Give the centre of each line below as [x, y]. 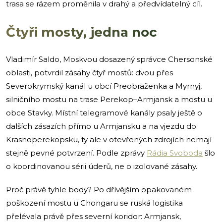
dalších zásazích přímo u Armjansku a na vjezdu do [101, 126]
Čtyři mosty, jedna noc [82, 32]
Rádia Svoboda [175, 153]
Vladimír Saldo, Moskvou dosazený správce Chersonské [109, 59]
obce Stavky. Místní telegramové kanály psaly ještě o [104, 112]
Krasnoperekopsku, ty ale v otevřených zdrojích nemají [109, 139]
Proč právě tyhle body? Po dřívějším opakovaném [99, 189]
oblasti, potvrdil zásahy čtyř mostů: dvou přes [89, 72]
